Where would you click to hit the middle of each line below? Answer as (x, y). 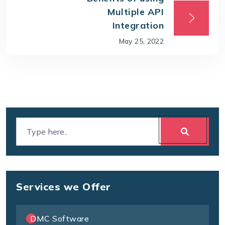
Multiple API (136, 12)
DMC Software (60, 219)
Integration (138, 25)
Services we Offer (64, 187)
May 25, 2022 (141, 41)
